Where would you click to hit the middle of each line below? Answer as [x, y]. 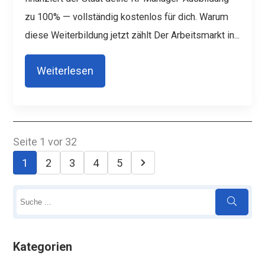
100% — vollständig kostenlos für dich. [117, 17]
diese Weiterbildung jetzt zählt [88, 35]
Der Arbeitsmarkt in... [197, 35]
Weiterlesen [65, 71]
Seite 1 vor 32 [45, 142]
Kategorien [43, 246]
